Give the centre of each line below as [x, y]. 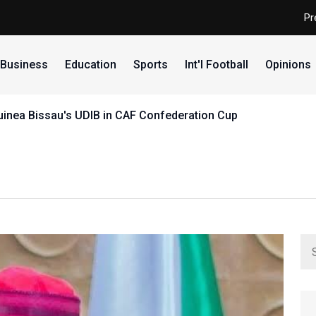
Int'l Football [216, 65]
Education [90, 65]
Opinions [288, 65]
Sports [150, 65]
